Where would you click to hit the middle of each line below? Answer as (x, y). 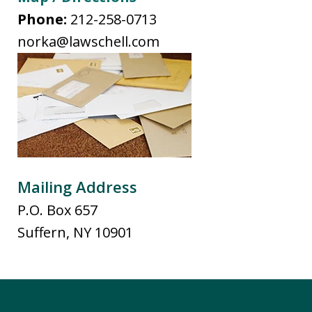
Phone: (44, 19)
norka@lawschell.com (88, 41)
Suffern (42, 232)
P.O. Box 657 (57, 210)
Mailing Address (77, 186)
